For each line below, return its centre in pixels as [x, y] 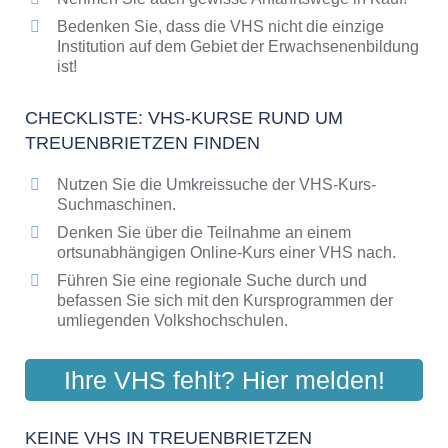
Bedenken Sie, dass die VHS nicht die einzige [220, 26]
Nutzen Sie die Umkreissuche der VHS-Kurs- [216, 184]
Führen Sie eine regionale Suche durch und [212, 280]
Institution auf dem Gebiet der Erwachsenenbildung [238, 46]
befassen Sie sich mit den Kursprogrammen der [225, 300]
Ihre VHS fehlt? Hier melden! [224, 380]
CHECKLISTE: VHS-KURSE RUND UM [184, 117]
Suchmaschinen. [116, 204]
